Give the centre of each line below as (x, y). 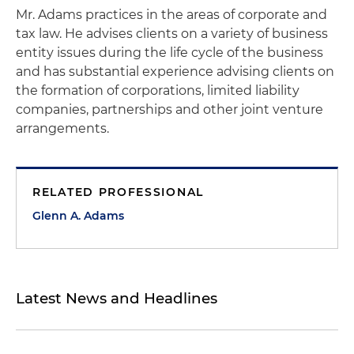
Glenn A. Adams (78, 216)
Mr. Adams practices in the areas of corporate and (171, 15)
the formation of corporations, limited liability (158, 90)
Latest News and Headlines (117, 298)
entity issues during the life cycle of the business (169, 53)
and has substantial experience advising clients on (175, 72)
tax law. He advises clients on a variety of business (172, 34)
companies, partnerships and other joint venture (169, 109)
